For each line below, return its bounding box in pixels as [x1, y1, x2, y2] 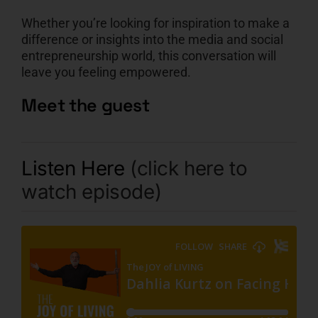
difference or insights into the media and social [21, 31, 283, 47]
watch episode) [21, 180, 162, 204]
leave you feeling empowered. [21, 64, 191, 79]
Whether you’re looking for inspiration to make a [21, 15, 290, 31]
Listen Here [21, 156, 130, 181]
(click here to [129, 156, 248, 181]
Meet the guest [21, 93, 150, 116]
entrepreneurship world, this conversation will [21, 48, 276, 63]
